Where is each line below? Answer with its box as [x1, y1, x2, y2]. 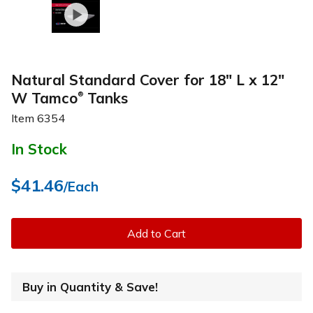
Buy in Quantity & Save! [22, 279, 158, 294]
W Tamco [11, 88, 78, 107]
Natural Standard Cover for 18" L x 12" [11, 70, 284, 89]
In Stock [11, 139, 67, 158]
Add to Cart [127, 226, 186, 240]
